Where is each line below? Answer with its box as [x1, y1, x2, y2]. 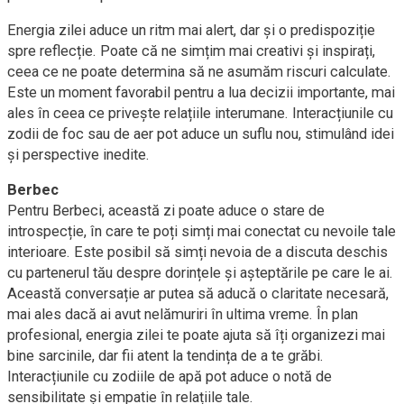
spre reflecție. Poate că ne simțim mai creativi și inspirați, [7, 42, 375, 60]
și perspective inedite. [7, 146, 150, 163]
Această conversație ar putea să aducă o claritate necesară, [7, 285, 389, 302]
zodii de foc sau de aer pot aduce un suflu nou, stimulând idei [7, 125, 394, 142]
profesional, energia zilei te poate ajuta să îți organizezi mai [7, 326, 385, 344]
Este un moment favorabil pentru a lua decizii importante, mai [7, 84, 395, 101]
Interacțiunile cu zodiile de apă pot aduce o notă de [7, 368, 332, 385]
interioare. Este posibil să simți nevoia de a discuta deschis [7, 243, 388, 261]
